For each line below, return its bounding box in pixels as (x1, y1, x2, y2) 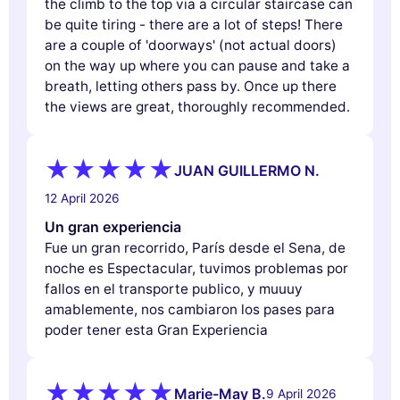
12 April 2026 (45, 190, 120, 205)
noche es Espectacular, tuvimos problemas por (45, 259, 348, 277)
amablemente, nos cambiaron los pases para (45, 300, 335, 318)
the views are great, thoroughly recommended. (45, 97, 350, 115)
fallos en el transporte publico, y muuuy (45, 279, 303, 297)
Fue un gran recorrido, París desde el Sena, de (45, 238, 346, 256)
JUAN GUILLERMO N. (174, 162, 320, 180)
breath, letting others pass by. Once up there (45, 77, 337, 95)
